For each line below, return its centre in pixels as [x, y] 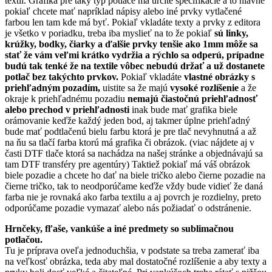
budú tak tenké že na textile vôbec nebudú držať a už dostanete [135, 66]
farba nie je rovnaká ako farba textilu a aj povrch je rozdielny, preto [133, 197]
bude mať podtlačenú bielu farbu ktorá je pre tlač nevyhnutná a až [131, 132]
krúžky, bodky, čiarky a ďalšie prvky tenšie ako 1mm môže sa [131, 44]
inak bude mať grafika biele [183, 110]
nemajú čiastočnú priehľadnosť [192, 99]
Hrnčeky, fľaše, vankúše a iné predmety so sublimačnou [119, 229]
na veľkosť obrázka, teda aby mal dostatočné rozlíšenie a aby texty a [136, 262]
